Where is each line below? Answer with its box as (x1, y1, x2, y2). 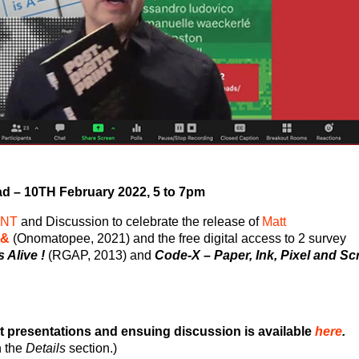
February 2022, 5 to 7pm (55, 185, 205, 200)
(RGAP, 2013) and (44, 248, 155, 263)
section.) (65, 341, 117, 356)
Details (25, 341, 66, 356)
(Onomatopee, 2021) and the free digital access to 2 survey (9, 232, 346, 246)
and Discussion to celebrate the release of (17, 215, 262, 229)
